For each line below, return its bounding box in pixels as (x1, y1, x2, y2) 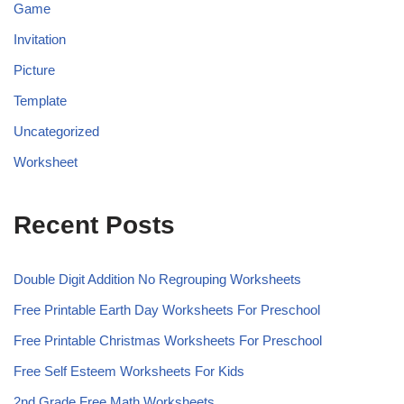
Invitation (14, 31, 66, 47)
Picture (14, 61, 55, 78)
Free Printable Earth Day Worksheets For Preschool (14, 301, 320, 317)
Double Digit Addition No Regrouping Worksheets (14, 271, 301, 287)
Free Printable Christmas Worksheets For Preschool (14, 332, 322, 348)
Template (14, 92, 67, 108)
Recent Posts (14, 210, 175, 239)
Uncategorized (14, 123, 99, 139)
